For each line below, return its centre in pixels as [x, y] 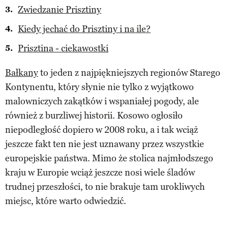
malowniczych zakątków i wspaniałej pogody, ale [102, 101]
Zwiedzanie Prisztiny [60, 9]
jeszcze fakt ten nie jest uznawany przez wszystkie [105, 144]
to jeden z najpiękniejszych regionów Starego [129, 73]
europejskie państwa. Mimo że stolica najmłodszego [109, 158]
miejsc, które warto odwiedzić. [66, 201]
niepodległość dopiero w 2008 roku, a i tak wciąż [102, 130]
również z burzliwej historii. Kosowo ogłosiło [94, 115]
